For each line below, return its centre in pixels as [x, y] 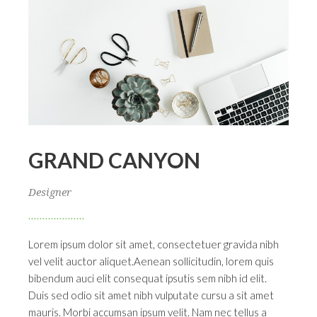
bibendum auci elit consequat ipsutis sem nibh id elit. [148, 278]
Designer [50, 192]
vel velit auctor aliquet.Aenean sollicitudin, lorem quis [151, 261]
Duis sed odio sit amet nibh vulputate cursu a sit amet [151, 295]
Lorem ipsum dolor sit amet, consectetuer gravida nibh [154, 244]
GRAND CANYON [114, 160]
